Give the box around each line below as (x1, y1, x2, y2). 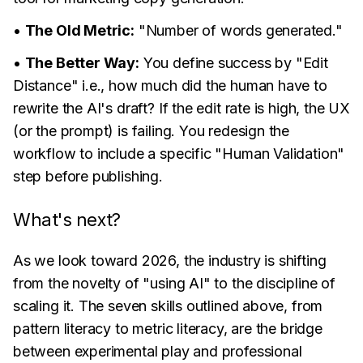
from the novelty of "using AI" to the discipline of (13, 275, 335, 292)
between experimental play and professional (13, 343, 302, 360)
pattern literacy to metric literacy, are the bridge (13, 320, 322, 337)
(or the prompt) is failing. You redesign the (13, 122, 290, 139)
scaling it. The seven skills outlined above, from (13, 297, 323, 314)
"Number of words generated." (134, 22, 343, 39)
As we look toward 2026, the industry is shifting (13, 252, 327, 269)
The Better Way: (24, 54, 139, 71)
